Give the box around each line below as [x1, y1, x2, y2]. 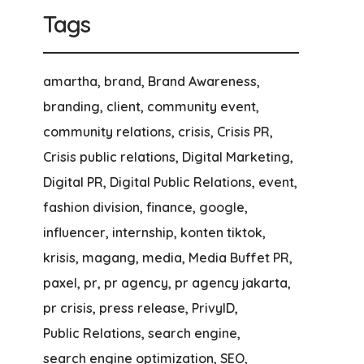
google [198, 199, 245, 215]
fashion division [42, 199, 140, 215]
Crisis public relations [42, 149, 175, 165]
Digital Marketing [181, 149, 290, 165]
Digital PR [42, 174, 103, 190]
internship [111, 224, 174, 240]
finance [145, 199, 193, 215]
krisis [42, 249, 76, 266]
